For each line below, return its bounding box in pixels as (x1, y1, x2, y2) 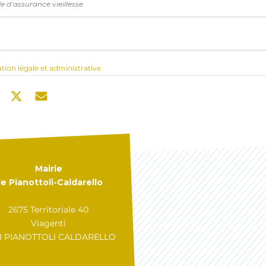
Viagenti (31, 218, 66, 229)
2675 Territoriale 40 (8, 204, 88, 216)
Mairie (34, 163, 62, 175)
